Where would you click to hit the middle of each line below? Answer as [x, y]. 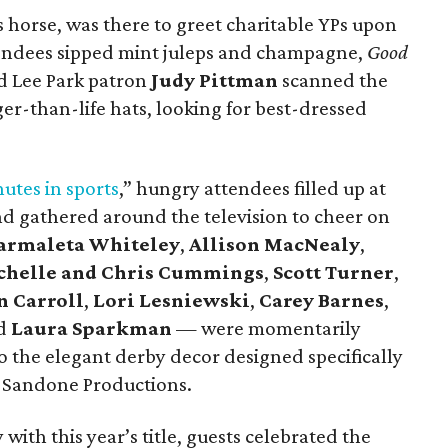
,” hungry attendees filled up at [252, 188]
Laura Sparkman [91, 328]
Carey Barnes [321, 300]
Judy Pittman [214, 80]
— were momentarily [266, 328]
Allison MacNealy [274, 244]
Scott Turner [333, 272]
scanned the [333, 80]
